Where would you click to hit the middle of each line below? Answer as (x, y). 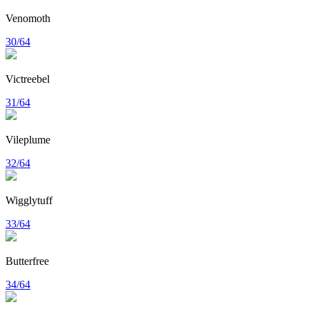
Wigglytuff (29, 200)
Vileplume (28, 139)
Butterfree (27, 261)
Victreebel (28, 79)
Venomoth (28, 18)
